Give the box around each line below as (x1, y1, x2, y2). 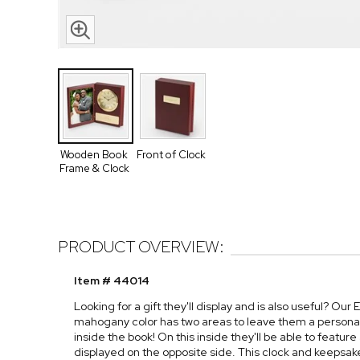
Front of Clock (137, 148, 206, 162)
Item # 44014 (74, 273, 149, 288)
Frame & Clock (59, 162, 129, 175)
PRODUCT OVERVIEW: (58, 236, 224, 258)
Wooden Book (60, 148, 128, 162)
